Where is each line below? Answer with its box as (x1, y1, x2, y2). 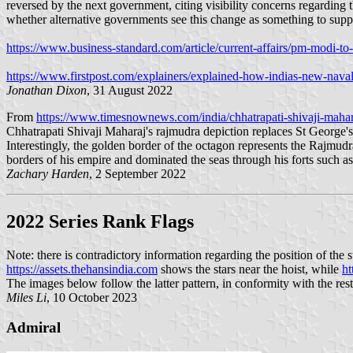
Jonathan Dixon (6, 83, 87, 97)
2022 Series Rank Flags (6, 210, 194, 232)
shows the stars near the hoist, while (158, 262, 342, 276)
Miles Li (6, 290, 46, 304)
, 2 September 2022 (89, 166, 186, 180)
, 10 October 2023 (46, 290, 137, 304)
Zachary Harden (6, 166, 89, 180)
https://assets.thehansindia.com (6, 262, 158, 276)
